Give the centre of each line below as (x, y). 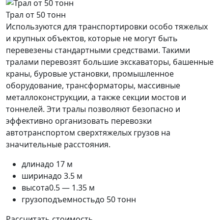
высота (35, 187)
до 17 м (59, 164)
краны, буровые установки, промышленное (90, 73)
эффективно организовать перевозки (79, 121)
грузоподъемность (58, 199)
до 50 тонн (116, 199)
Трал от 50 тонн (36, 14)
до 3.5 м (68, 176)
